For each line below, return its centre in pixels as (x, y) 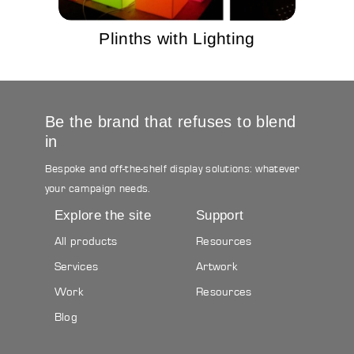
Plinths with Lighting (177, 38)
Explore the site (103, 215)
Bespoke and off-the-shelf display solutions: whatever (172, 169)
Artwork (217, 267)
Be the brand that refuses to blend (170, 122)
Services (76, 267)
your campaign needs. (98, 189)
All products (86, 241)
